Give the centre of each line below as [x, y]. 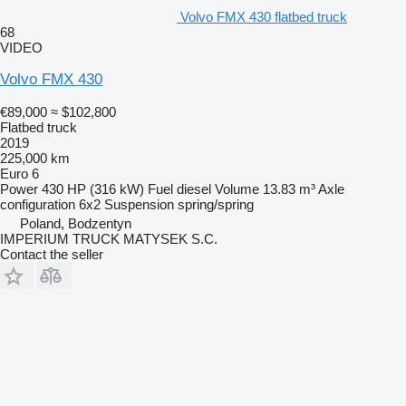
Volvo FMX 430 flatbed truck [264, 17]
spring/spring [216, 205]
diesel [194, 189]
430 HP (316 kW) [93, 189]
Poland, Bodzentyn [76, 224]
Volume [237, 189]
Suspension [139, 205]
